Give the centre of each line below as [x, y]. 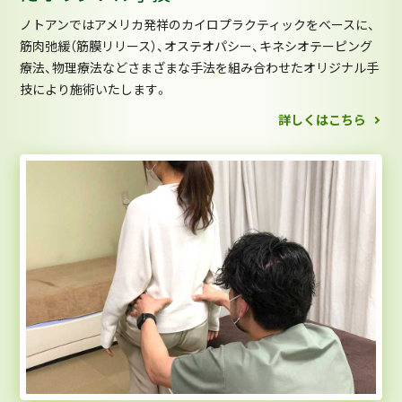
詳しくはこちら [323, 120]
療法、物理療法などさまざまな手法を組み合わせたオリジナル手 [200, 69]
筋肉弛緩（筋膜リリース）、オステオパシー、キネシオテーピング [197, 47]
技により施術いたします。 [94, 90]
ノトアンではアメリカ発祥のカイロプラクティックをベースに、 [198, 26]
